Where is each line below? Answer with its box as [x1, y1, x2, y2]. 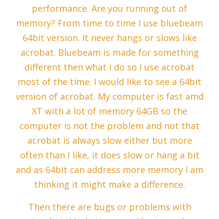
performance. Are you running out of [32, 2, 187, 15]
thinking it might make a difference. [34, 178, 185, 191]
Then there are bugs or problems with [28, 201, 191, 213]
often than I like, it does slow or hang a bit [20, 149, 199, 161]
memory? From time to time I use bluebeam [16, 17, 203, 29]
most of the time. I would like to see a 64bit [18, 76, 201, 88]
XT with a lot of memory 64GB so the [32, 105, 187, 117]
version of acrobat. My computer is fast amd [15, 90, 204, 103]
